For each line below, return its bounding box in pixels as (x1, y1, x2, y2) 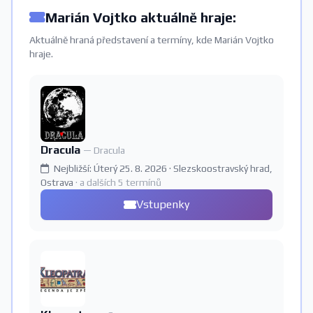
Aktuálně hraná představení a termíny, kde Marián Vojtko (29, 34, 274, 45)
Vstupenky (136, 197, 189, 211)
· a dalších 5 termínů (75, 176, 161, 188)
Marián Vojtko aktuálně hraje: (45, 8, 236, 25)
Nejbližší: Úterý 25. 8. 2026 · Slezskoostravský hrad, (52, 162, 272, 174)
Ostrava (41, 176, 75, 188)
